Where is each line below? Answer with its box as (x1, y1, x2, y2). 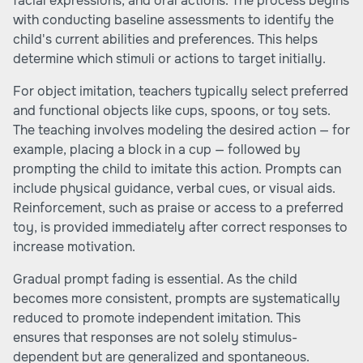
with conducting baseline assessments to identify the (13, 11, 334, 28)
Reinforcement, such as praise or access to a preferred (13, 199, 344, 216)
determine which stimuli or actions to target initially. (13, 50, 326, 67)
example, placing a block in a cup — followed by (13, 141, 301, 158)
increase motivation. (13, 238, 135, 255)
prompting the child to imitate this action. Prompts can (13, 160, 341, 177)
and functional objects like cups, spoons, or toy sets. (13, 102, 331, 119)
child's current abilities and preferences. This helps (13, 31, 318, 48)
